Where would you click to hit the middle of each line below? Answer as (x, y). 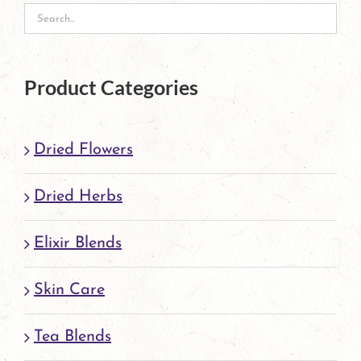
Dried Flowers (83, 149)
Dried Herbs (78, 196)
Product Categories (111, 87)
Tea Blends (73, 336)
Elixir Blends (78, 243)
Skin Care (69, 290)
